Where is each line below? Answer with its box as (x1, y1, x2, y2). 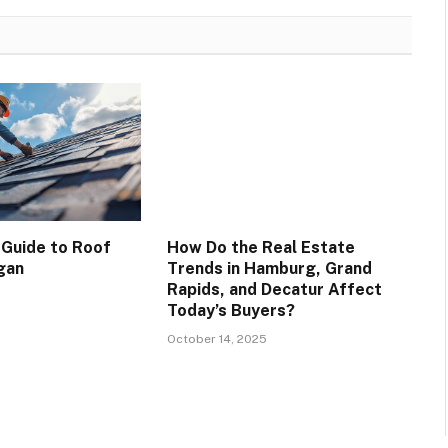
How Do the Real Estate (166, 238, 355, 258)
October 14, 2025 (166, 332, 267, 347)
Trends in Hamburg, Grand (166, 259, 372, 279)
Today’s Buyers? (166, 301, 295, 321)
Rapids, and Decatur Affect (166, 280, 382, 300)
